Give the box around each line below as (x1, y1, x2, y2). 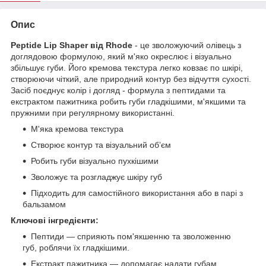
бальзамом (23, 199, 66, 209)
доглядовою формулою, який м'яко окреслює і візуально (11, 51, 232, 61)
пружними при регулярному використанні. (11, 107, 175, 118)
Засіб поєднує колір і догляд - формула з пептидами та (11, 85, 226, 95)
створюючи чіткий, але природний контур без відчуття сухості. (11, 74, 251, 84)
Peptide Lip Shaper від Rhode (11, 40, 135, 50)
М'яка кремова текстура (31, 123, 123, 134)
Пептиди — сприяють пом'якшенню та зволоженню (31, 231, 231, 241)
